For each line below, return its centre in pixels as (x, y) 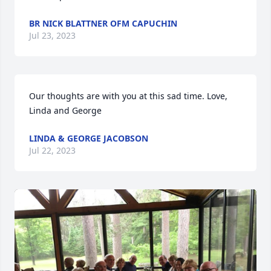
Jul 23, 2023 (52, 35)
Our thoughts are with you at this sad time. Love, (128, 96)
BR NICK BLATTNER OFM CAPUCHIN (103, 23)
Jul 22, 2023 (52, 150)
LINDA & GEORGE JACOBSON (89, 138)
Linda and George (65, 110)
